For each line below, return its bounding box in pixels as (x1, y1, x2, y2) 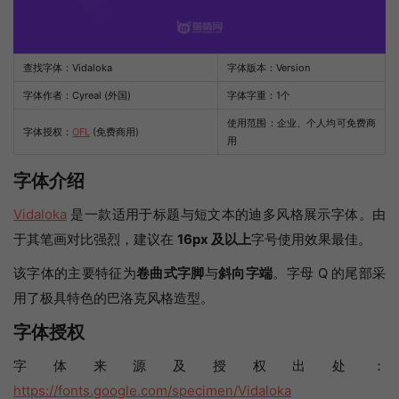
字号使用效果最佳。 (251, 231, 371, 248)
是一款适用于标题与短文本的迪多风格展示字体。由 (67, 206, 386, 223)
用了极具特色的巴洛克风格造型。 (13, 289, 214, 306)
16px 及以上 (177, 231, 251, 248)
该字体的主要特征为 (13, 265, 136, 281)
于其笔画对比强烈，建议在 (13, 231, 177, 248)
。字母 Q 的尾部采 (273, 265, 387, 281)
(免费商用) (90, 126, 139, 138)
